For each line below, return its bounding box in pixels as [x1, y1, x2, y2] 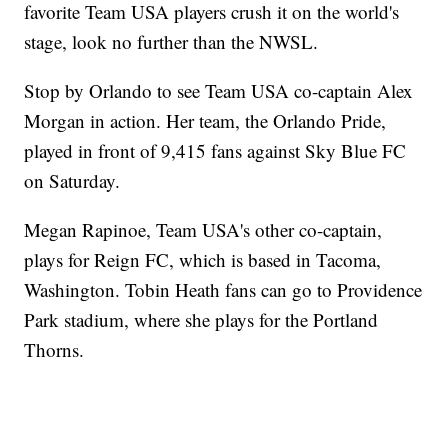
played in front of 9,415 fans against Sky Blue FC [24, 138, 407, 164]
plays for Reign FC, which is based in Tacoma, [24, 247, 382, 273]
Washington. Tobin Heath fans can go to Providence [24, 277, 423, 303]
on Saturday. [24, 168, 121, 194]
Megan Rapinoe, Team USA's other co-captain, [24, 217, 383, 243]
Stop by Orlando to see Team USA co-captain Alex [24, 78, 414, 104]
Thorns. [24, 337, 85, 363]
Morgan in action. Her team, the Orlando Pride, [24, 108, 387, 134]
